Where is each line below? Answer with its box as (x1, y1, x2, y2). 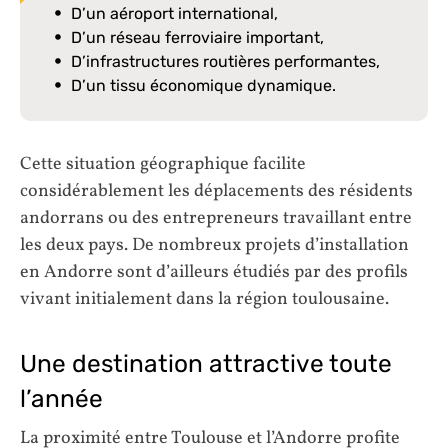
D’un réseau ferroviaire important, (71, 28, 324, 48)
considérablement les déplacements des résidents (20, 179, 413, 205)
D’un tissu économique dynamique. (71, 76, 336, 96)
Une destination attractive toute (20, 349, 392, 378)
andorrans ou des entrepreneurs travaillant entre (20, 206, 412, 232)
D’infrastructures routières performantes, (71, 52, 380, 72)
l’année (20, 384, 103, 413)
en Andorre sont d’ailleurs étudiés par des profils (20, 260, 408, 286)
